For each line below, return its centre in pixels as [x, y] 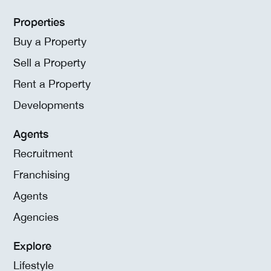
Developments [49, 105]
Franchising [41, 175]
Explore [32, 246]
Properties [39, 22]
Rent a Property [52, 84]
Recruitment [43, 154]
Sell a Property [50, 63]
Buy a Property [50, 42]
